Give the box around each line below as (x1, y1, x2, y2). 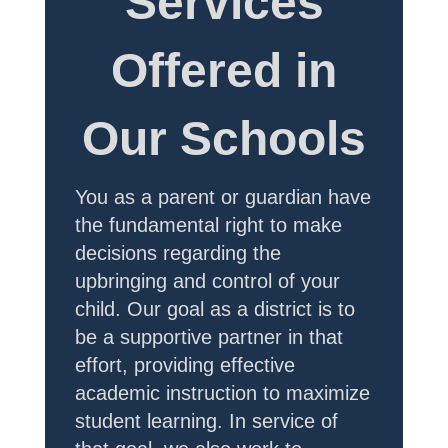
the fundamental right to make (75, 214, 342, 236)
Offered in (111, 44, 337, 97)
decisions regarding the (75, 242, 281, 264)
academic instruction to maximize (75, 382, 370, 404)
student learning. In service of (75, 410, 338, 432)
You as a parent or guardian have (75, 186, 371, 208)
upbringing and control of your (75, 270, 340, 292)
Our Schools (82, 112, 366, 165)
